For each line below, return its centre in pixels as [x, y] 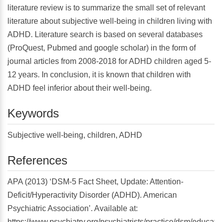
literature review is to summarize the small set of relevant [106, 8]
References [37, 160]
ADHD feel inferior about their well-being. [80, 88]
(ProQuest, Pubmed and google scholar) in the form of [102, 48]
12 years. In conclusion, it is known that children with [99, 75]
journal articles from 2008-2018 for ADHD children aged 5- [109, 61]
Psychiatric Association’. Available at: [73, 209]
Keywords [33, 113]
